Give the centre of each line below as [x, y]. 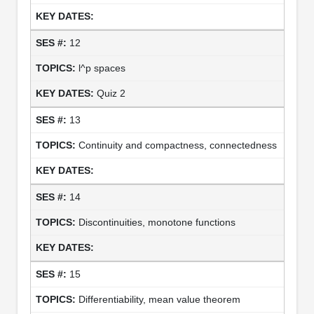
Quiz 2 [111, 93]
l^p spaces [102, 68]
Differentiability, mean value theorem [159, 299]
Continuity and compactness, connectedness [177, 145]
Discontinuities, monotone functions [157, 222]
